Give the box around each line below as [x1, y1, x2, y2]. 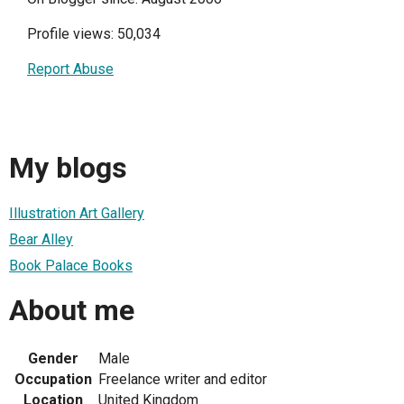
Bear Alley [9, 230, 73, 248]
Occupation [14, 370, 92, 388]
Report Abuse [27, 60, 114, 78]
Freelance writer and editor [98, 370, 267, 388]
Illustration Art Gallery [9, 204, 144, 222]
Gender [28, 349, 78, 367]
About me [9, 293, 134, 328]
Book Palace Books [9, 256, 133, 274]
